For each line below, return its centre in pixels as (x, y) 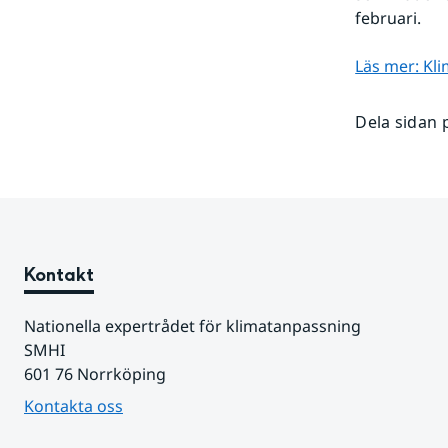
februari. (388, 18)
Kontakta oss (73, 406)
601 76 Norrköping (95, 374)
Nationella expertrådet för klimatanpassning (192, 326)
